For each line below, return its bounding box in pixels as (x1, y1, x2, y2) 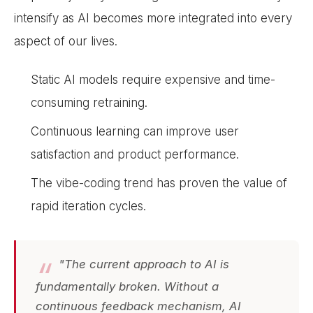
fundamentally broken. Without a (36, 279, 219, 293)
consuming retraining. (31, 96, 147, 110)
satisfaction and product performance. (31, 147, 239, 161)
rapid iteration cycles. (31, 199, 146, 213)
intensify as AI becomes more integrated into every (14, 10, 292, 25)
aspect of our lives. (14, 34, 117, 48)
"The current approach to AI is (54, 257, 229, 271)
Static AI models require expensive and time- (31, 73, 275, 87)
